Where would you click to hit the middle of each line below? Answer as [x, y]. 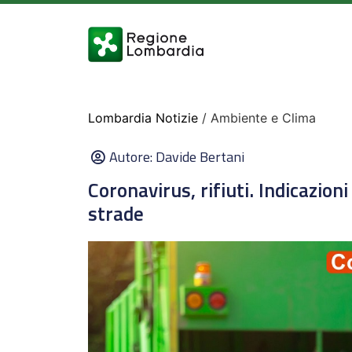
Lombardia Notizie [143, 118]
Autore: [132, 157]
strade [116, 214]
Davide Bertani [200, 157]
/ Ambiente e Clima [257, 118]
